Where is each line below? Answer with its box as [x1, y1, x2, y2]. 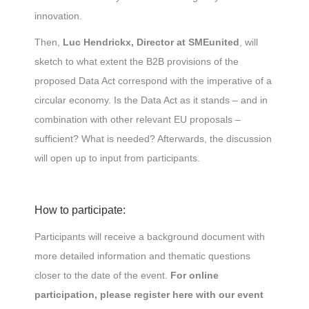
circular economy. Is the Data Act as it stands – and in [34, 94, 268, 106]
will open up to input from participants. [34, 152, 200, 163]
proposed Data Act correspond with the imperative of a [34, 75, 272, 86]
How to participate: [34, 204, 126, 216]
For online [170, 270, 219, 281]
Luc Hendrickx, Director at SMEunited [63, 37, 239, 48]
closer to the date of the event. [34, 270, 170, 281]
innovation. [34, 10, 82, 21]
